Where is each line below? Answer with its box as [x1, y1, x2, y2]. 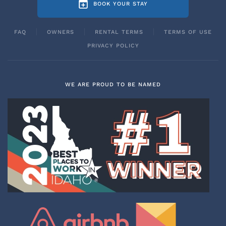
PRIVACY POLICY [87, 42, 139, 49]
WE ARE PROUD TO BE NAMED [65, 81, 161, 88]
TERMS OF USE [164, 28, 212, 35]
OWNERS [47, 28, 74, 35]
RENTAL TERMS [95, 28, 143, 35]
